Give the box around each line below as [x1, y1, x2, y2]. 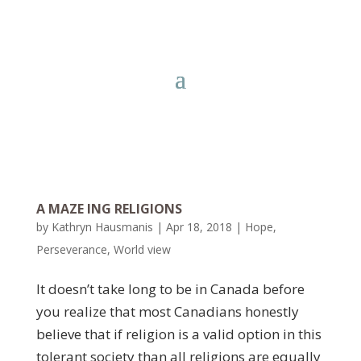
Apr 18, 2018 [165, 219, 232, 234]
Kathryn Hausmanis [51, 219, 153, 234]
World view [113, 242, 171, 257]
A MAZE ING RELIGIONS [35, 200, 182, 218]
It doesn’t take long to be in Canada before [35, 280, 305, 298]
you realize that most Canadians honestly [35, 302, 299, 321]
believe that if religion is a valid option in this [35, 325, 322, 343]
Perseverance [35, 242, 107, 257]
